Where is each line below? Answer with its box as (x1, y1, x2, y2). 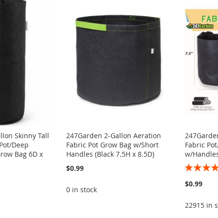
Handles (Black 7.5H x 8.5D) (66, 149, 155, 159)
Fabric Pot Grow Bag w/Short (66, 140, 159, 150)
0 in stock (66, 185, 97, 195)
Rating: (184, 162, 208, 171)
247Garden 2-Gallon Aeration (66, 131, 162, 141)
